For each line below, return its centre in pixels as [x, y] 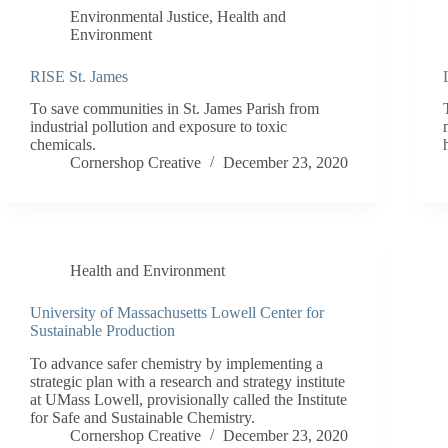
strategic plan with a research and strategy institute [187, 382]
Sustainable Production [102, 331]
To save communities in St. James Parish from [174, 109]
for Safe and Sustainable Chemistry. [142, 418]
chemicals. [63, 145]
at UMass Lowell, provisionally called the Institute [188, 400]
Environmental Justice [139, 16]
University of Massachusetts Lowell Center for [177, 313]
